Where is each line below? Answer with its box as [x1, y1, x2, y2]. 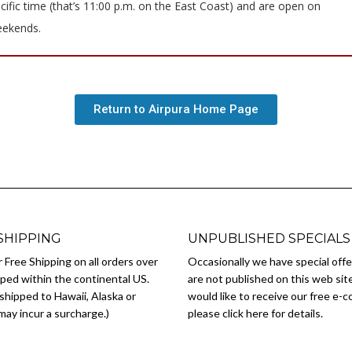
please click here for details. [188, 306, 323, 320]
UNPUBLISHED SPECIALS [188, 231, 350, 246]
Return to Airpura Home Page [93, 102, 258, 116]
